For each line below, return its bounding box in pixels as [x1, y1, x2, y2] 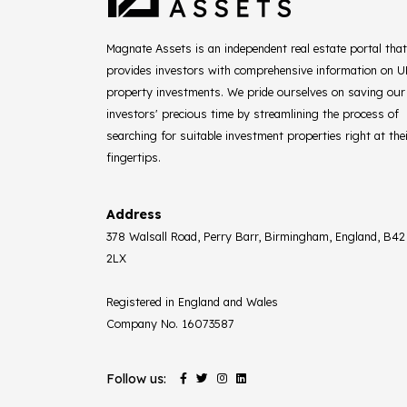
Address [106, 205, 162, 223]
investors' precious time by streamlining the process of [106, 105, 399, 121]
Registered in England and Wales [106, 293, 278, 309]
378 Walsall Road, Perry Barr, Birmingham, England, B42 [106, 228, 405, 243]
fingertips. [106, 149, 161, 164]
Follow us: [106, 370, 166, 387]
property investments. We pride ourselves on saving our [106, 84, 405, 99]
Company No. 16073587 [106, 315, 234, 331]
